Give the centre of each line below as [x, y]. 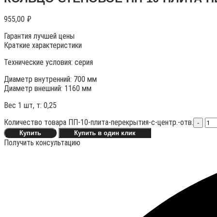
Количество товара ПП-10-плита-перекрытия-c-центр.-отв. [99, 123]
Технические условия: [39, 62]
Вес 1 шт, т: [24, 106]
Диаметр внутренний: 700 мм [50, 79]
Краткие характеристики [43, 46]
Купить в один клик [105, 133]
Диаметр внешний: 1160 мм [48, 89]
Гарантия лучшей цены [41, 36]
